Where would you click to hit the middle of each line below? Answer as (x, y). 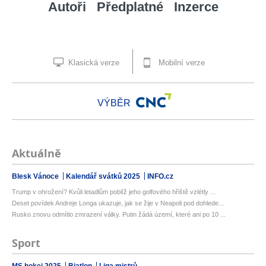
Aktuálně (37, 154)
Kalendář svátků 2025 (104, 177)
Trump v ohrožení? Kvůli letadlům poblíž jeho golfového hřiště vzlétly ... (114, 192)
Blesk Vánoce (36, 177)
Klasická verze (93, 63)
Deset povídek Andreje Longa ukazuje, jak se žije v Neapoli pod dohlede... (118, 203)
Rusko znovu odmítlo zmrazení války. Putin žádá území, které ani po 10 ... (119, 215)
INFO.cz (160, 177)
